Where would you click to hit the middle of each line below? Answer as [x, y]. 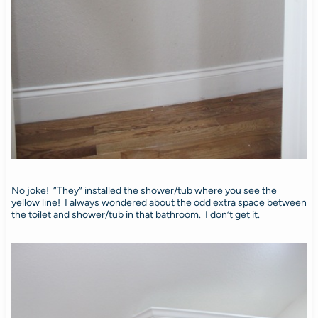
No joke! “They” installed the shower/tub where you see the [144, 190]
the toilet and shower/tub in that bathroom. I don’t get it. [135, 214]
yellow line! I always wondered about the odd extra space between [159, 202]
